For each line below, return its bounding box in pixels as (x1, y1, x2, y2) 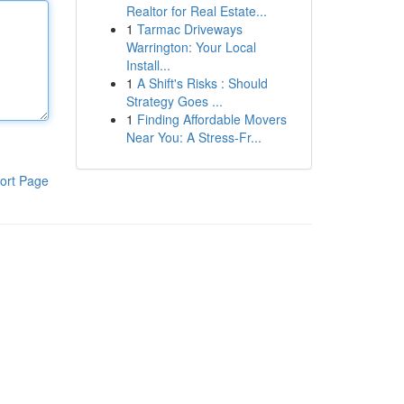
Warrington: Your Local (125, 38, 256, 56)
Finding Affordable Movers (136, 110, 287, 128)
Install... (125, 56, 170, 74)
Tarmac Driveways (136, 20, 243, 38)
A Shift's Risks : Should (136, 74, 268, 92)
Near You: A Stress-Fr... (125, 128, 262, 146)
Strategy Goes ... (125, 92, 223, 110)
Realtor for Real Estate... (125, 2, 267, 20)
